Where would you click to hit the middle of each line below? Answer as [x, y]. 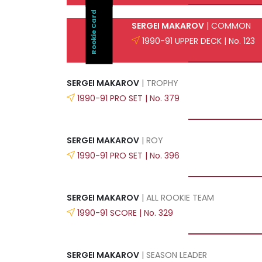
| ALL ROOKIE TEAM [177, 197]
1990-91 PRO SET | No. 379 [128, 98]
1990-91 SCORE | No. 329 [125, 213]
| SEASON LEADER [173, 255]
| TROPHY [159, 83]
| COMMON [227, 25]
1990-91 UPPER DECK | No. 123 [199, 41]
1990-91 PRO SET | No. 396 [128, 155]
